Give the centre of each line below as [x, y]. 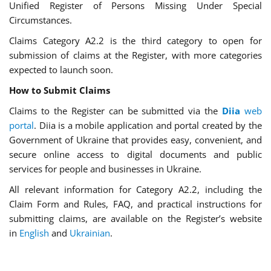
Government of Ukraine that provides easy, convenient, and [135, 140]
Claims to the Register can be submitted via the [116, 111]
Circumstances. [41, 20]
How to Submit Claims [60, 90]
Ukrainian [90, 233]
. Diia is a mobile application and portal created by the [148, 126]
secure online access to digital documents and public [135, 155]
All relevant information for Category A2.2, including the [135, 190]
